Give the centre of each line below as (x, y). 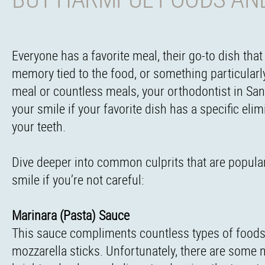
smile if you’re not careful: (78, 180)
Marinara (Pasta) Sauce (71, 215)
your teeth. (39, 126)
